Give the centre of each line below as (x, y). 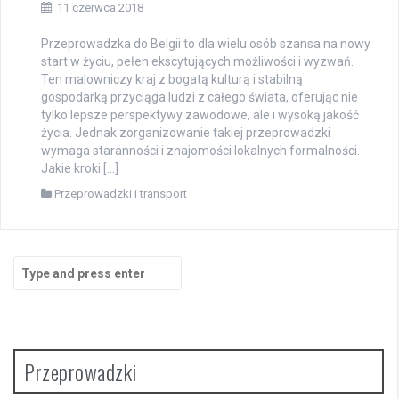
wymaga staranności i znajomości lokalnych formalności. (200, 150)
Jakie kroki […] (80, 168)
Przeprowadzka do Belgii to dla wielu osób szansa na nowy (206, 43)
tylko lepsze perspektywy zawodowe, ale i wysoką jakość (200, 114)
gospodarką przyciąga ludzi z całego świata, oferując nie (199, 97)
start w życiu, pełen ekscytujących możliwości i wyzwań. (197, 61)
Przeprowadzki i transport (121, 193)
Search (33, 264)
